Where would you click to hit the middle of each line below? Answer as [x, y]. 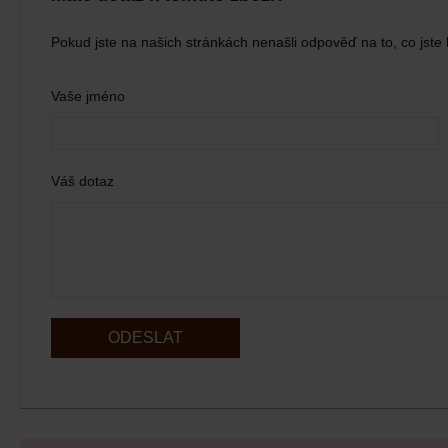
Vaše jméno [88, 96]
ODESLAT [145, 337]
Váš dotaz [82, 181]
